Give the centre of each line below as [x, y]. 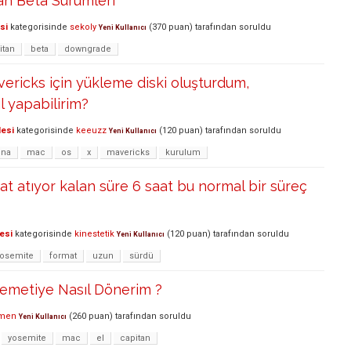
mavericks [128, 153]
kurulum [183, 153]
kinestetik [94, 234]
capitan [135, 338]
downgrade [88, 49]
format [63, 256]
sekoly [83, 27]
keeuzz [91, 131]
